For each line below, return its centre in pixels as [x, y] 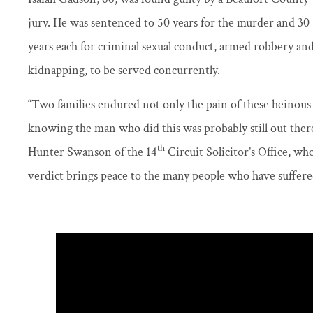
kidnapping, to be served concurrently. [124, 71]
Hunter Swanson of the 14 [93, 152]
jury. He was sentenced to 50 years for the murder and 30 [169, 23]
